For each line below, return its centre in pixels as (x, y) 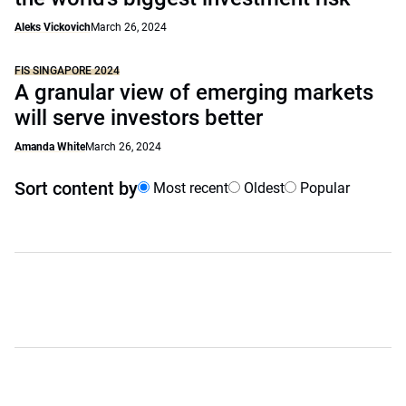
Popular (323, 188)
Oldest (262, 188)
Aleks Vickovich (53, 27)
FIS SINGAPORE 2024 (67, 71)
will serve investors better (139, 118)
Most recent (189, 188)
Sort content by (76, 188)
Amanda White (50, 147)
